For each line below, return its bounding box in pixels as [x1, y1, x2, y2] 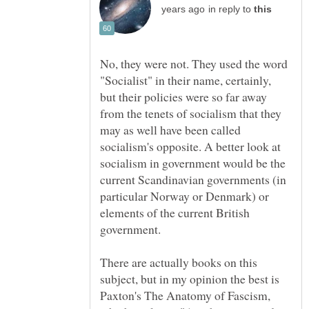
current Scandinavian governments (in [100, 171, 286, 188]
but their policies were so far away [100, 88, 267, 106]
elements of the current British [100, 204, 250, 221]
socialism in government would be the [100, 154, 286, 172]
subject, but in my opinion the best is [100, 270, 279, 288]
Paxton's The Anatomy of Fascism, [100, 287, 270, 304]
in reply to [208, 4, 254, 15]
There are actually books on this [100, 254, 257, 271]
